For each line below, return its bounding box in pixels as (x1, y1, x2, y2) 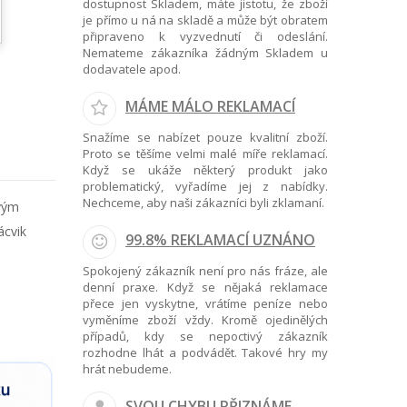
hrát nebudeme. (83, 361, 172, 377)
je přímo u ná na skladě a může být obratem (83, 12, 328, 28)
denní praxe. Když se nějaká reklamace (83, 279, 328, 295)
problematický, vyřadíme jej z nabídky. (83, 178, 328, 194)
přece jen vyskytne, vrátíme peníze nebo (83, 295, 328, 312)
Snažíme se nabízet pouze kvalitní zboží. (83, 129, 328, 145)
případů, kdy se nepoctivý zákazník (83, 328, 328, 344)
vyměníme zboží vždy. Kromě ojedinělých (83, 312, 328, 328)
